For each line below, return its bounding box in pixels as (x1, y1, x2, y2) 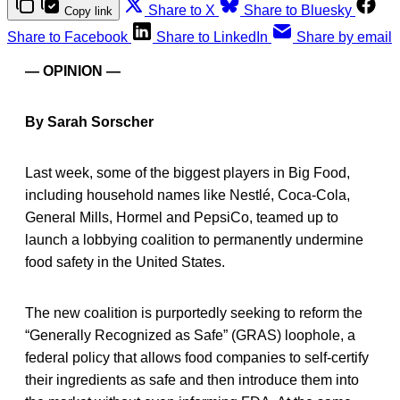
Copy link (64, 4, 112, 18)
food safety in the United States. (25, 254, 225, 270)
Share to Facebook (7, 29, 128, 45)
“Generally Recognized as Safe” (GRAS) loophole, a (25, 327, 355, 343)
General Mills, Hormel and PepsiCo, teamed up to (25, 209, 338, 225)
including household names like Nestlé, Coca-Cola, (25, 187, 350, 203)
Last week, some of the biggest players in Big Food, (25, 164, 350, 180)
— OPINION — (25, 62, 121, 79)
